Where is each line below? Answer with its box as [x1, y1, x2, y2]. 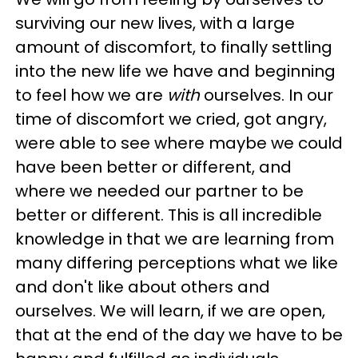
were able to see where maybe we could [15, 132, 343, 154]
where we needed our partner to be [15, 180, 304, 202]
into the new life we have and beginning [15, 60, 336, 82]
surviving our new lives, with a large [15, 12, 295, 34]
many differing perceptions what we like [15, 252, 338, 274]
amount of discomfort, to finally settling [15, 36, 332, 58]
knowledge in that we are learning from [15, 228, 334, 250]
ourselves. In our [200, 84, 333, 106]
